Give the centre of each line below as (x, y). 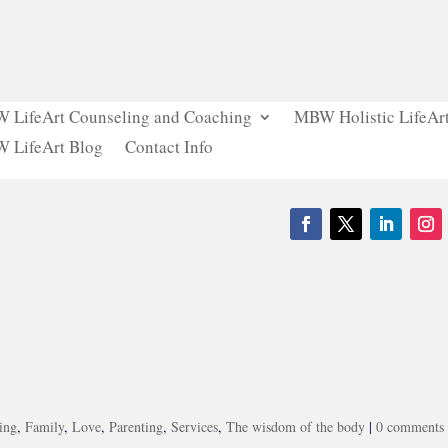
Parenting (136, 427)
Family (44, 427)
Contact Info (168, 146)
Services (194, 427)
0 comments (410, 427)
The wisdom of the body (295, 427)
